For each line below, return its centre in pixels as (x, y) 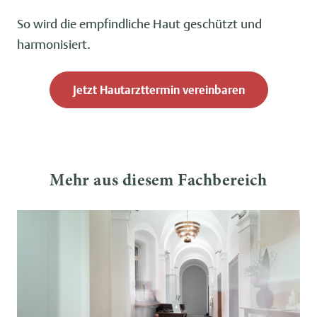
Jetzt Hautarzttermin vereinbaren (158, 90)
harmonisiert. (54, 44)
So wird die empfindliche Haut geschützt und (139, 23)
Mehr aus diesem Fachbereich (158, 182)
